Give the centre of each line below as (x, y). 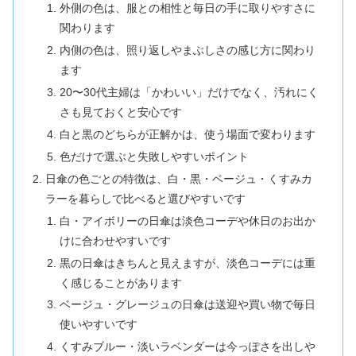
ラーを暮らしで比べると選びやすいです (146, 198)
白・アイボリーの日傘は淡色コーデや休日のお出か (187, 221)
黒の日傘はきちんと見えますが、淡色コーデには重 (187, 263)
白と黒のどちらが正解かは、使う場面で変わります (187, 135)
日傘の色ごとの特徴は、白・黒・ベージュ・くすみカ (179, 178)
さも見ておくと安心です (120, 112)
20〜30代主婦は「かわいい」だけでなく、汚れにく (189, 93)
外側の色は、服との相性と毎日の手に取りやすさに (187, 8)
